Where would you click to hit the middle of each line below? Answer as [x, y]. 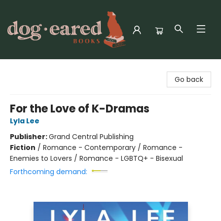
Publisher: [29, 137]
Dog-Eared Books [37, 69]
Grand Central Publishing [91, 137]
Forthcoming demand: [49, 172]
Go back [189, 79]
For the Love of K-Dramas [80, 109]
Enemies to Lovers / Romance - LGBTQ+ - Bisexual [96, 158]
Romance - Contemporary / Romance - [113, 147]
